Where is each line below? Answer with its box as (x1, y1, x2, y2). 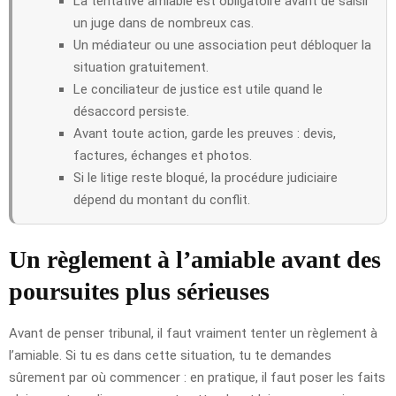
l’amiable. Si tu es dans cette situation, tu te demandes (9, 346, 331, 363)
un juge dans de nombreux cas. (73, 14, 254, 31)
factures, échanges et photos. (73, 147, 252, 164)
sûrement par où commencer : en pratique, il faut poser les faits (9, 369, 385, 385)
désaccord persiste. (73, 103, 189, 119)
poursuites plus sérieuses (9, 277, 270, 305)
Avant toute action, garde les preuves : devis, (73, 125, 336, 141)
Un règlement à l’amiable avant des (9, 245, 381, 273)
